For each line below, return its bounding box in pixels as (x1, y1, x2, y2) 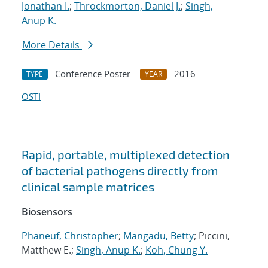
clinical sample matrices (22, 179, 154, 194)
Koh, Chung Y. (145, 243, 208, 257)
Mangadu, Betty (123, 229, 194, 243)
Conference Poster (55, 68, 130, 80)
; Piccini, (194, 229, 230, 243)
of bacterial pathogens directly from (22, 163, 218, 178)
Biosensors (22, 205, 72, 219)
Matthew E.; (22, 243, 76, 257)
